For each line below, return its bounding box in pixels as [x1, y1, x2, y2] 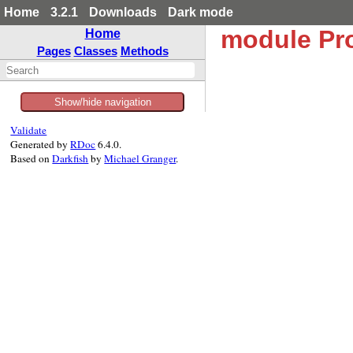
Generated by [10, 137, 71, 151]
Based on [10, 151, 53, 165]
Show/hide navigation [54, 96, 151, 108]
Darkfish [52, 151, 89, 165]
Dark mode [168, 6, 233, 19]
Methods [120, 44, 169, 58]
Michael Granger [104, 151, 176, 165]
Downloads [89, 6, 157, 19]
